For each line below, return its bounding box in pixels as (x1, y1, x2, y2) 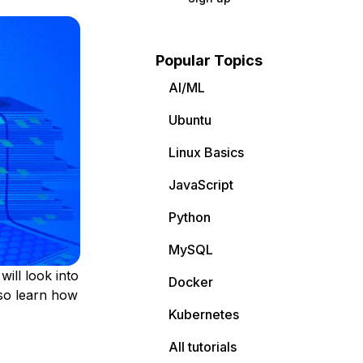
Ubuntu (169, 112, 211, 128)
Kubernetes (169, 306, 239, 322)
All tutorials (169, 339, 237, 355)
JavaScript (169, 177, 233, 193)
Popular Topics (156, 52, 263, 69)
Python (169, 209, 211, 225)
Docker (169, 274, 213, 290)
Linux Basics (169, 144, 244, 160)
